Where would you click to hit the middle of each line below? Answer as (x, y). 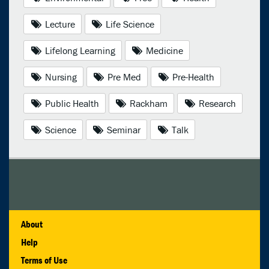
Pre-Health (192, 77)
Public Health (71, 104)
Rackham (148, 104)
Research (216, 104)
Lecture (59, 24)
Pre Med (123, 77)
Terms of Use (44, 260)
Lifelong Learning (79, 51)
